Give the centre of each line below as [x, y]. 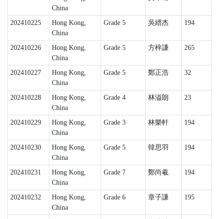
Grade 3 [114, 122]
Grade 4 [114, 98]
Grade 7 [114, 172]
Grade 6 [114, 197]
